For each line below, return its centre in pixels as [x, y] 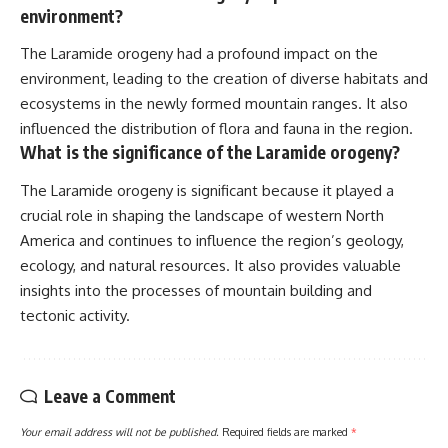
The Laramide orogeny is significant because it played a [207, 190]
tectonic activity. [75, 315]
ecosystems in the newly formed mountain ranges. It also [214, 104]
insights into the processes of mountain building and [196, 290]
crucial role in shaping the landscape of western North [202, 215]
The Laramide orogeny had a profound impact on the [199, 54]
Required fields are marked [286, 431]
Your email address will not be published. [119, 431]
